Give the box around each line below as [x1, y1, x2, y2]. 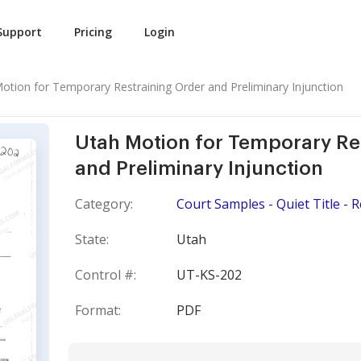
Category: [75, 195, 133, 213]
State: [75, 230, 109, 248]
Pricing [74, 24, 112, 39]
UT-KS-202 [176, 266, 242, 284]
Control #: [75, 266, 136, 284]
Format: [75, 301, 121, 319]
